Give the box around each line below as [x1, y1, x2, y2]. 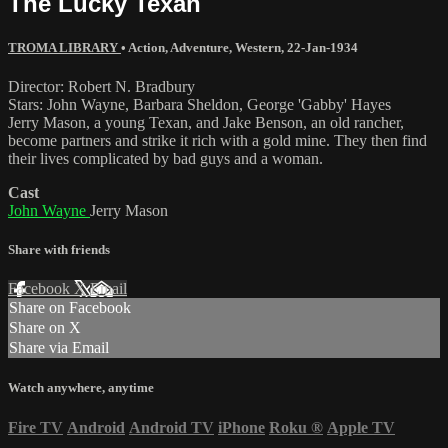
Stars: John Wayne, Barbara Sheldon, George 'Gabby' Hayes [8, 95, 391, 113]
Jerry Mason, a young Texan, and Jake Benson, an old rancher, [8, 113, 404, 131]
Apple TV [327, 418, 395, 436]
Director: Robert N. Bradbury [8, 77, 195, 95]
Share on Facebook [9, 299, 131, 317]
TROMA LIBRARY [8, 39, 121, 55]
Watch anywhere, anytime [8, 380, 154, 396]
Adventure [170, 39, 229, 55]
